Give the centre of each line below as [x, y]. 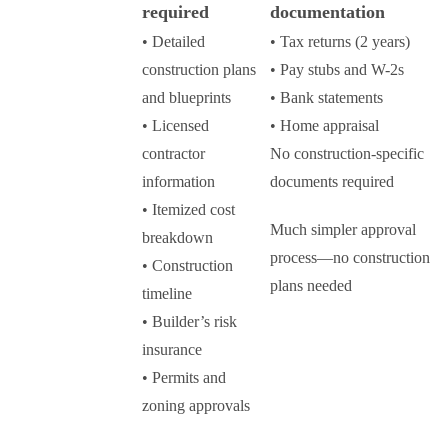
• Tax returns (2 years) [340, 42]
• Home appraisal [324, 126]
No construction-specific [347, 154]
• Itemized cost [188, 210]
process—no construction [350, 258]
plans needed [311, 286]
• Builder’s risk [189, 322]
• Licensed [175, 126]
